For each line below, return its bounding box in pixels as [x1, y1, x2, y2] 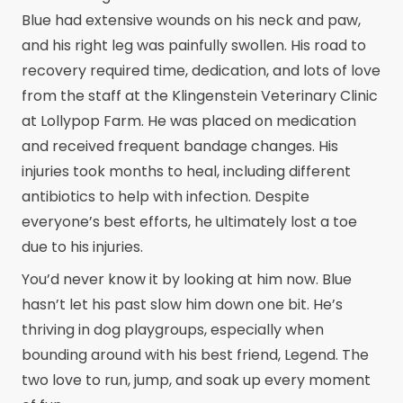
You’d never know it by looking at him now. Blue [22, 269, 352, 290]
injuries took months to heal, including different [22, 161, 351, 182]
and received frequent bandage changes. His [22, 136, 338, 157]
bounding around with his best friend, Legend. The [22, 345, 369, 365]
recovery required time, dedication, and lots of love [22, 60, 381, 81]
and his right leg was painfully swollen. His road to [22, 35, 366, 56]
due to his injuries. [22, 237, 143, 257]
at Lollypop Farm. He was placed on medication [22, 111, 356, 131]
